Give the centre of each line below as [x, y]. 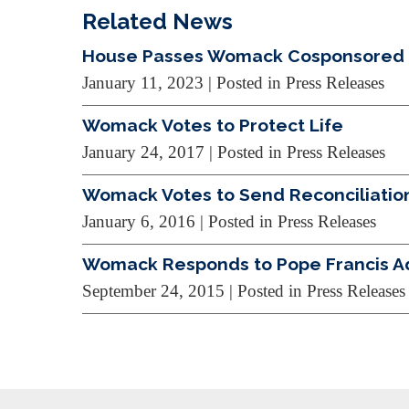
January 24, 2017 [143, 152]
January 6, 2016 [139, 221]
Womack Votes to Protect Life [213, 126]
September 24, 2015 [153, 290]
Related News [157, 22]
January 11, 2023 [143, 83]
